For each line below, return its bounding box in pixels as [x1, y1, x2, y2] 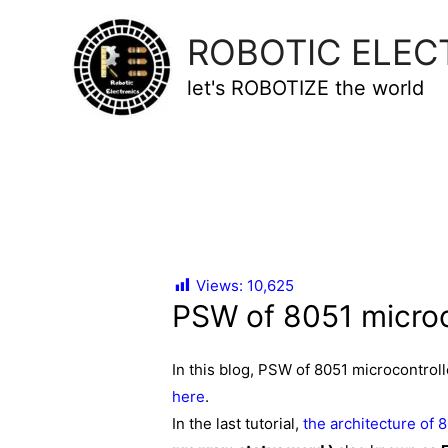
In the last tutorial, [172, 414, 304, 433]
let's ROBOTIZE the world [187, 76, 424, 100]
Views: [196, 276, 244, 296]
